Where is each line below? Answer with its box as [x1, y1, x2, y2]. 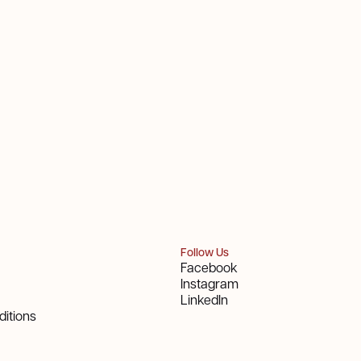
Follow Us [180, 244, 229, 260]
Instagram [180, 275, 239, 292]
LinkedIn [180, 291, 228, 308]
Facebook [180, 259, 238, 276]
